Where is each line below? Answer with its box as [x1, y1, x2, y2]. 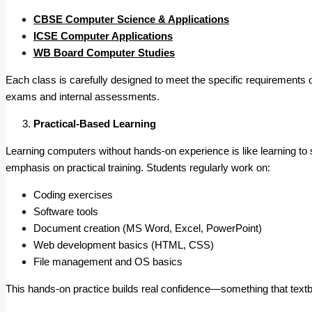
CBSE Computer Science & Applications [33, 13, 229, 26]
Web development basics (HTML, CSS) [33, 239, 214, 251]
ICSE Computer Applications [33, 30, 173, 42]
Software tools [33, 205, 98, 218]
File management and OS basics [33, 256, 182, 268]
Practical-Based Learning [33, 118, 156, 130]
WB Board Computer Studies [33, 47, 175, 59]
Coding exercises [33, 189, 113, 201]
